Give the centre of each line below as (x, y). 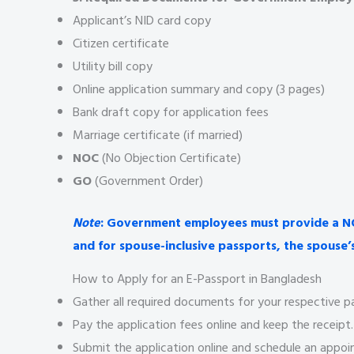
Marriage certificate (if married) (158, 135)
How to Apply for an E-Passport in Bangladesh (197, 279)
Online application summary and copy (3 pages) (199, 89)
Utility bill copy (113, 66)
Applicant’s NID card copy (142, 20)
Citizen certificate (121, 43)
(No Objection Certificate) (170, 158)
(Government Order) (147, 181)
